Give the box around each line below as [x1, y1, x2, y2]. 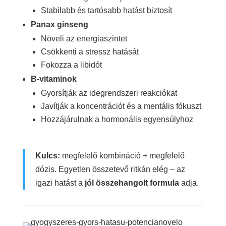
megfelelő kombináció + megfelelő [60, 151, 185, 160]
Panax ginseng [30, 20, 88, 29]
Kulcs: [35, 151, 60, 160]
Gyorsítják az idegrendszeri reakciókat [40, 88, 177, 97]
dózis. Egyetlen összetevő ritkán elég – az [35, 164, 185, 174]
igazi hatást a [35, 178, 85, 187]
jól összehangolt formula [84, 178, 179, 187]
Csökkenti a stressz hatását [40, 47, 139, 56]
